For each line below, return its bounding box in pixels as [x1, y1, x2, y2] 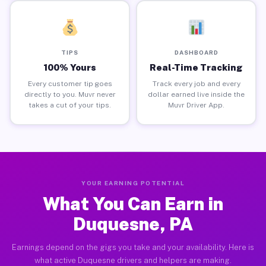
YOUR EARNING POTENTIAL [81, 179, 185, 186]
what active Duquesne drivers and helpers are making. [34, 256, 232, 265]
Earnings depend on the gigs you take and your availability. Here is [12, 243, 254, 252]
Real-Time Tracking [150, 62, 243, 72]
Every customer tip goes [27, 79, 112, 88]
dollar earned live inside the [148, 90, 245, 99]
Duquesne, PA [73, 213, 193, 235]
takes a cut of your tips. [28, 100, 111, 109]
